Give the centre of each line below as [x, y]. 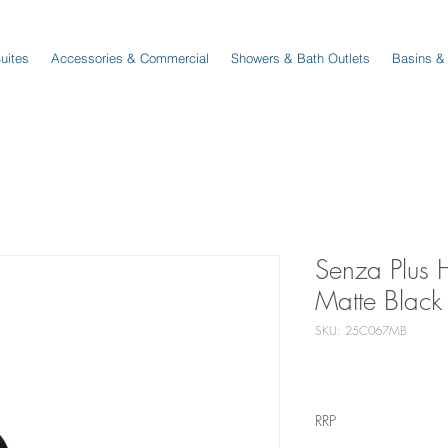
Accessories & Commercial [130, 58]
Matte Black [378, 301]
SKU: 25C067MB [360, 330]
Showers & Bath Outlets [300, 58]
